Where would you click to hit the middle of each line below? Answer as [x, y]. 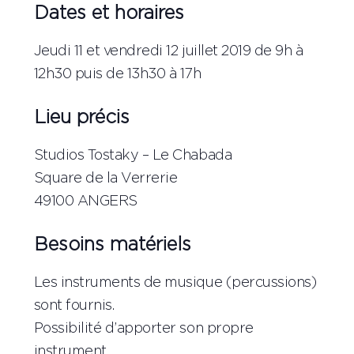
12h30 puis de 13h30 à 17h [117, 74]
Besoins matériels [112, 245]
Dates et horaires [109, 13]
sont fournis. [74, 305]
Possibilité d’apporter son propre [143, 328]
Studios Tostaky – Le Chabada [133, 155]
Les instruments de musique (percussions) [175, 282]
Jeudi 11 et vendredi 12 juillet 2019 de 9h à [168, 51]
